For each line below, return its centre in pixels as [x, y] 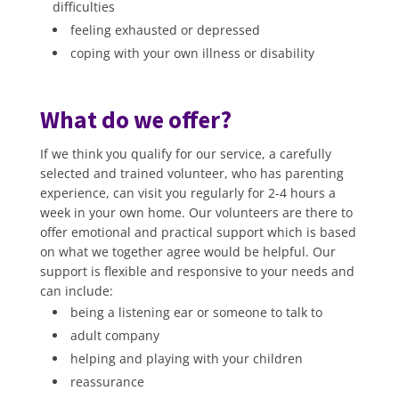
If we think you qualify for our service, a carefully [185, 154]
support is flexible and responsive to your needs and [197, 271]
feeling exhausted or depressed [165, 30]
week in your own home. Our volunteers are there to [196, 212]
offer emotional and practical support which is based [198, 232]
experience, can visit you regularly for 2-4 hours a [187, 193]
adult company [114, 335]
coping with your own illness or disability [192, 53]
